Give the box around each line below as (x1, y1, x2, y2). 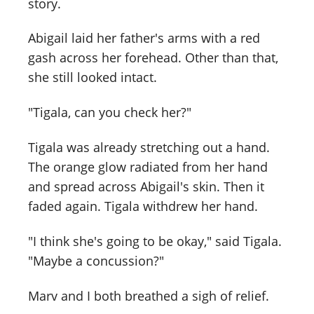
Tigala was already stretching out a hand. (28, 139, 270, 156)
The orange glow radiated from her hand (28, 158, 268, 176)
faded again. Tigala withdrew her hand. (28, 198, 258, 215)
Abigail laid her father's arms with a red (28, 29, 260, 47)
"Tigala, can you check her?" (28, 104, 191, 121)
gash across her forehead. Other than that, (28, 49, 278, 67)
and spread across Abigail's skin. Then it (28, 178, 264, 196)
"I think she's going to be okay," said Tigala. (28, 233, 282, 250)
